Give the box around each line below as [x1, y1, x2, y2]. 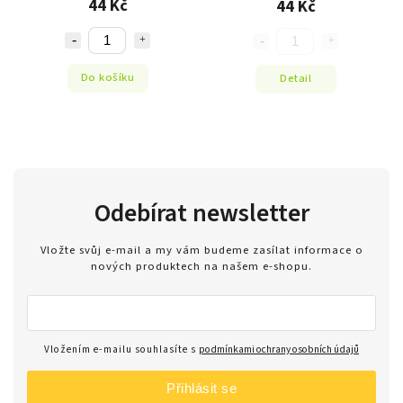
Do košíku [80, 69, 135, 86]
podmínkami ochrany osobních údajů [199, 341, 359, 357]
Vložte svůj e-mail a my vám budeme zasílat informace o [40, 242, 363, 259]
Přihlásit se [166, 380, 237, 396]
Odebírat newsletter [94, 194, 309, 231]
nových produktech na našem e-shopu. [91, 258, 312, 275]
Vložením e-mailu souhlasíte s [44, 341, 199, 357]
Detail [280, 70, 311, 87]
